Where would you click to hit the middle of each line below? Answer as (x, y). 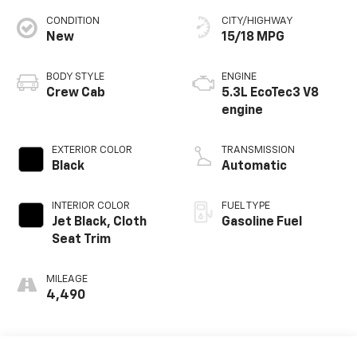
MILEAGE (67, 279)
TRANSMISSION (258, 150)
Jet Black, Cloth (99, 222)
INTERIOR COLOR (90, 206)
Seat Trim (81, 239)
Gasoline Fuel (262, 222)
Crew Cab (75, 93)
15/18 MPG (253, 37)
